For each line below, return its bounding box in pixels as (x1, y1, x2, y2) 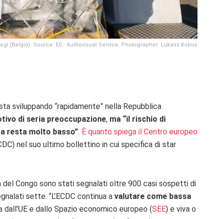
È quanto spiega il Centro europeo (82, 127, 197, 137)
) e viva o (166, 204, 196, 214)
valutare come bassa (114, 192, 191, 201)
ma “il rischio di (109, 114, 166, 124)
